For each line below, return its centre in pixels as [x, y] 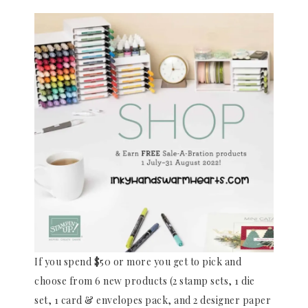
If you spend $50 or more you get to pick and [138, 261]
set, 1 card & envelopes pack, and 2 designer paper [153, 300]
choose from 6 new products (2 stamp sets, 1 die [145, 280]
